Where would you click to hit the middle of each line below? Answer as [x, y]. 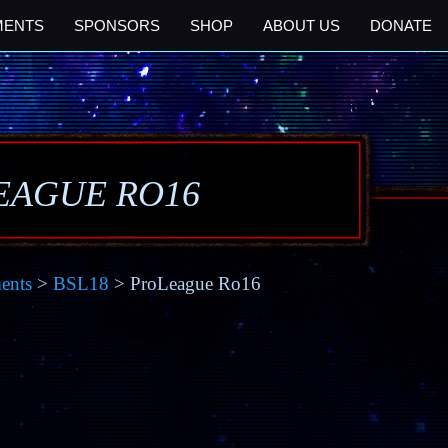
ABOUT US [301, 25]
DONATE [401, 25]
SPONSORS [117, 25]
